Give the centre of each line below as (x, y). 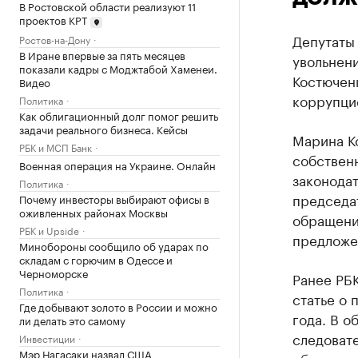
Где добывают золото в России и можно (118, 306)
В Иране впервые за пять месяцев (102, 54)
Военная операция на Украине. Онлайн (117, 164)
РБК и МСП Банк (56, 146)
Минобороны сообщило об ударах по (114, 245)
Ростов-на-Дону (55, 38)
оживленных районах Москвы (93, 211)
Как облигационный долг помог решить (119, 115)
